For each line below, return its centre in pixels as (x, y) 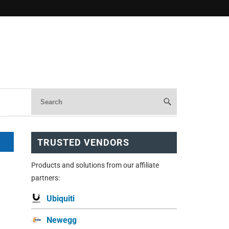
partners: (45, 178)
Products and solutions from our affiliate (95, 165)
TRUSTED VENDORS (83, 142)
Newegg (62, 220)
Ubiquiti (61, 198)
